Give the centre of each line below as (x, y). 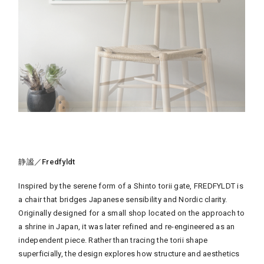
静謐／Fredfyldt (47, 161)
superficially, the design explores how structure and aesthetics (129, 253)
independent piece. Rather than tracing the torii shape (113, 240)
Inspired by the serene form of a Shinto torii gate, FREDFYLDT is (131, 186)
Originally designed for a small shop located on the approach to (132, 213)
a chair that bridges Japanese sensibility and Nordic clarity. (123, 199)
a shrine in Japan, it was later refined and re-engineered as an (127, 226)
